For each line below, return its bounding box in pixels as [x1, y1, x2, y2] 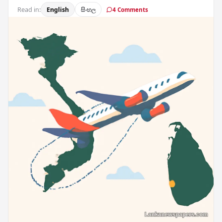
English [46, 5, 69, 14]
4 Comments [112, 5, 149, 13]
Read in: [17, 4, 41, 14]
